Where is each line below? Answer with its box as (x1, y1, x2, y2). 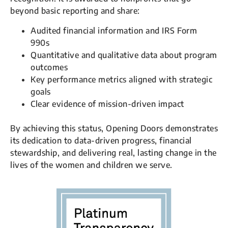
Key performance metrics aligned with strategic (31, 74, 212, 84)
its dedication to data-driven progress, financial (10, 135, 192, 146)
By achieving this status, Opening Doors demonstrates (10, 123, 218, 133)
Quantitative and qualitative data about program (31, 49, 217, 60)
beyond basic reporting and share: (10, 6, 140, 16)
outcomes (31, 62, 68, 72)
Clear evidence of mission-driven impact (31, 98, 184, 109)
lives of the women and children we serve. (10, 159, 173, 170)
